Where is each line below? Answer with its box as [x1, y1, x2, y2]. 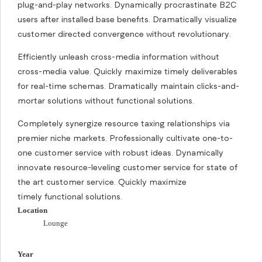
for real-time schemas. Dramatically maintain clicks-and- [18, 81, 239, 91]
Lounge [43, 219, 68, 227]
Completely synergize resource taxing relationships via [18, 118, 230, 129]
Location [18, 206, 47, 215]
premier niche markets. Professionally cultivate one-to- [18, 133, 233, 143]
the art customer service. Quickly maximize [18, 177, 187, 187]
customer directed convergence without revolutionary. [18, 29, 231, 39]
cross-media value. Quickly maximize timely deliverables [18, 66, 237, 77]
